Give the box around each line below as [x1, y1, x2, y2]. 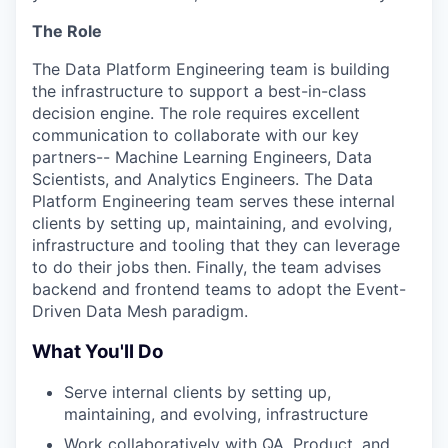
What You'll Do [32, 339, 163, 363]
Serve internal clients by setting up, [64, 382, 331, 403]
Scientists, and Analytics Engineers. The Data [32, 169, 373, 189]
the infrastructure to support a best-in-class [32, 81, 366, 101]
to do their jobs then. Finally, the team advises [32, 257, 381, 277]
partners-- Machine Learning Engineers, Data [32, 147, 372, 167]
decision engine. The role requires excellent [32, 103, 360, 123]
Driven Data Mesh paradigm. [32, 301, 248, 321]
